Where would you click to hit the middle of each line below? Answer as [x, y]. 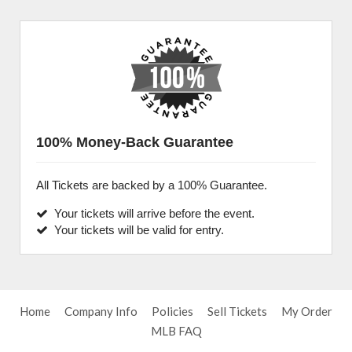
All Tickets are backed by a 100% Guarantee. [152, 185]
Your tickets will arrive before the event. [151, 213]
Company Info [101, 311]
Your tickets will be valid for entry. [136, 230]
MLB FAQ [176, 331]
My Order [307, 311]
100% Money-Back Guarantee [135, 142]
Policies [172, 311]
